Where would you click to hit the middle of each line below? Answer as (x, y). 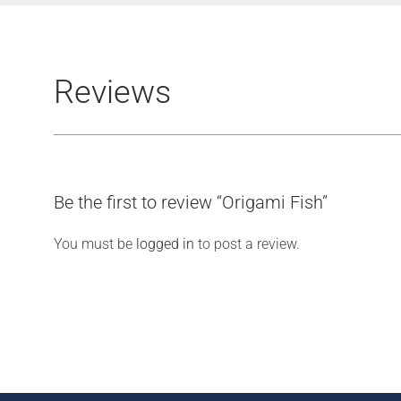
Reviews (112, 92)
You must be (95, 244)
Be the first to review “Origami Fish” (191, 202)
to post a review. (247, 244)
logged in (165, 244)
